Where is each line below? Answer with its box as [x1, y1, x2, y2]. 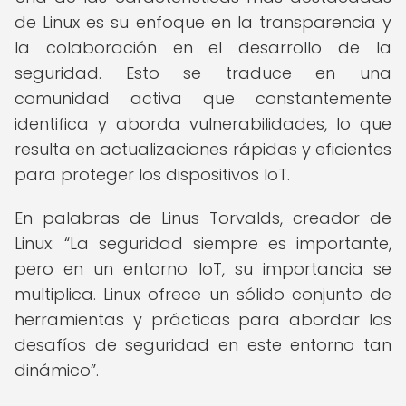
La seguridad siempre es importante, [70, 232, 391, 255]
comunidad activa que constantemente [14, 87, 391, 110]
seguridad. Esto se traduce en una [14, 62, 391, 84]
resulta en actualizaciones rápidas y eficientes [14, 138, 391, 160]
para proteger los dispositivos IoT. [14, 163, 290, 186]
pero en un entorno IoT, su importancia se [14, 257, 391, 280]
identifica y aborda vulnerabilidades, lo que [14, 112, 391, 135]
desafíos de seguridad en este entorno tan [14, 333, 391, 356]
